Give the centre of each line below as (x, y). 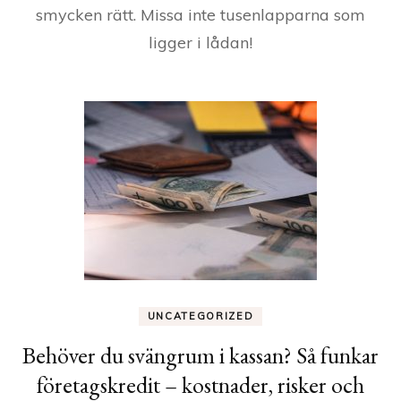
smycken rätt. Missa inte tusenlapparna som (200, 15)
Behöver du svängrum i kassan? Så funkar (200, 355)
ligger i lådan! (200, 43)
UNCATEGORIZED (200, 316)
